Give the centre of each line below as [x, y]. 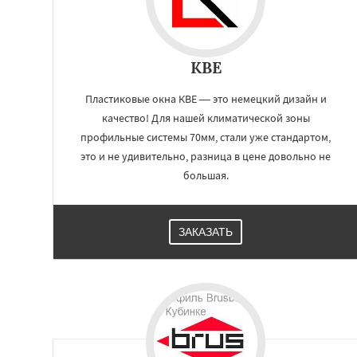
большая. [206, 175]
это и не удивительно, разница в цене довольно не [206, 156]
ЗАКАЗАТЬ [206, 232]
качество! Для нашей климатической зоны [206, 118]
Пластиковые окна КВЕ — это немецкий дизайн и [206, 99]
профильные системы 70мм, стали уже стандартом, [206, 137]
